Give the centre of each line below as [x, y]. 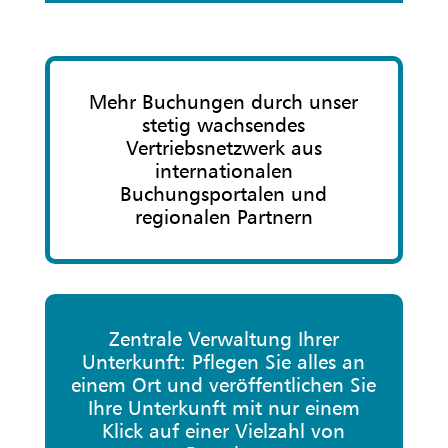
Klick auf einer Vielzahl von [224, 431]
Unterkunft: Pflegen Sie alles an [224, 362]
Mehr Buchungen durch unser [224, 102]
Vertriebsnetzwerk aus [223, 148]
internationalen [223, 171]
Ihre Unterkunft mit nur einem [223, 408]
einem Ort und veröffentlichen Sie [224, 385]
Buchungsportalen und [224, 194]
